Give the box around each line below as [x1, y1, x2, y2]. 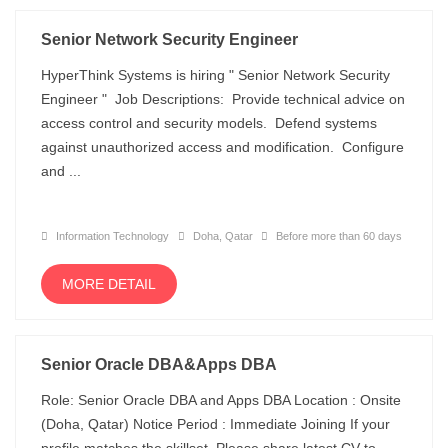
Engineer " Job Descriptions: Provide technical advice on [41, 91, 405, 107]
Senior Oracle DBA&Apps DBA [41, 356, 277, 373]
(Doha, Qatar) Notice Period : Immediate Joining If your [41, 416, 390, 432]
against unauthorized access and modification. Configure [41, 139, 404, 155]
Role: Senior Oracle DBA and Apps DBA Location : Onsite [41, 392, 401, 408]
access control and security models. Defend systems [41, 115, 377, 131]
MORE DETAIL [62, 276, 156, 292]
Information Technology [53, 230, 169, 242]
